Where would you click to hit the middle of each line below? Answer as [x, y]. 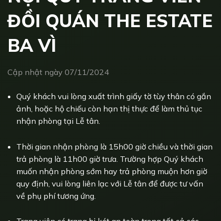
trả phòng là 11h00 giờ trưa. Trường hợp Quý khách [110, 159]
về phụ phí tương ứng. [56, 196]
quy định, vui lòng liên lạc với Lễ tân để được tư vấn [110, 183]
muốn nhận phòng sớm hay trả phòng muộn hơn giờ [111, 171]
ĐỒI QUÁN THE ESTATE [110, 20]
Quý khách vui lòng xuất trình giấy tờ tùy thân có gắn [113, 96]
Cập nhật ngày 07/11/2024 [58, 72]
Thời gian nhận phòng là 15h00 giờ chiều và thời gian [114, 146]
